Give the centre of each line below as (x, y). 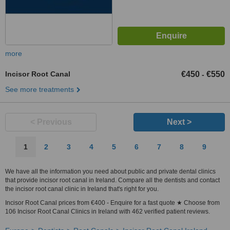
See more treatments (40, 89)
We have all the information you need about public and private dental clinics (110, 171)
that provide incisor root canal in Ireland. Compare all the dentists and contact (112, 180)
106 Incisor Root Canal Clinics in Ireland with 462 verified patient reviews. (108, 212)
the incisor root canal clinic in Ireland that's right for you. (82, 189)
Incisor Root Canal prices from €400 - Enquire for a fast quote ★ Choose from (112, 203)
